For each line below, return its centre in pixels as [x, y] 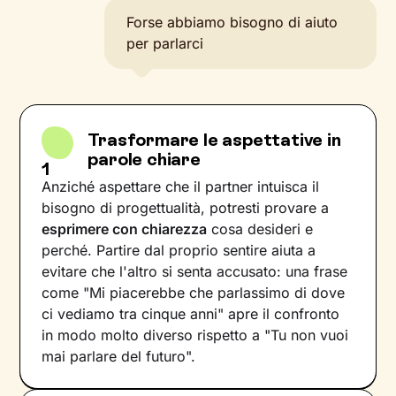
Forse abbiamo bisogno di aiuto [232, 22]
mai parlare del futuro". [119, 356]
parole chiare [144, 159]
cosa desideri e [260, 229]
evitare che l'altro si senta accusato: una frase [195, 271]
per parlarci [165, 43]
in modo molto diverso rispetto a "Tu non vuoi [195, 335]
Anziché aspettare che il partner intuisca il [181, 187]
